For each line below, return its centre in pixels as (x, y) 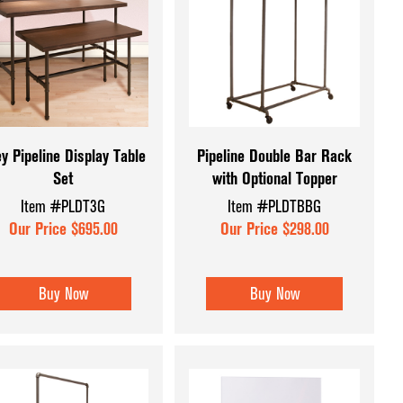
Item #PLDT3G (63, 207)
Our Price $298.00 (274, 229)
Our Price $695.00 (63, 229)
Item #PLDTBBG (275, 207)
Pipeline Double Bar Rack (275, 156)
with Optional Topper (274, 178)
